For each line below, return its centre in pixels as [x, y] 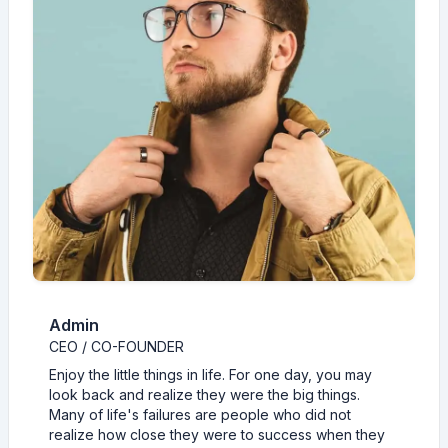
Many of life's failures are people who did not [200, 414]
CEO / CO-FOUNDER [116, 346]
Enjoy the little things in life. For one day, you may [210, 374]
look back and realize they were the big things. [204, 394]
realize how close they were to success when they [217, 434]
